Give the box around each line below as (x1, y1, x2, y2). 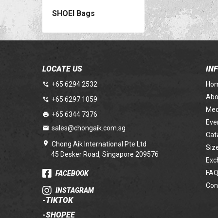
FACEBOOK (55, 169, 89, 177)
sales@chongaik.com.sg (52, 124, 126, 132)
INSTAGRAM (55, 186, 94, 194)
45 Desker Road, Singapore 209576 (51, 150, 159, 158)
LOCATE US (42, 64, 82, 73)
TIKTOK (46, 196, 73, 205)
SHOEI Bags (52, 9, 95, 18)
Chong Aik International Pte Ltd (52, 140, 146, 148)
